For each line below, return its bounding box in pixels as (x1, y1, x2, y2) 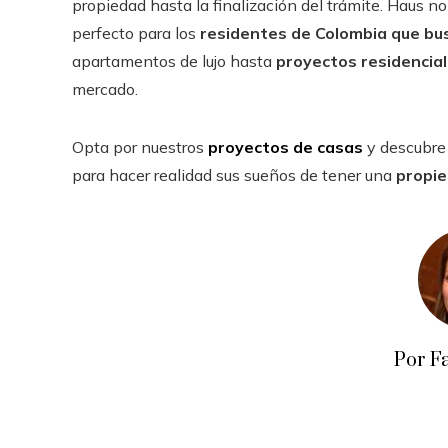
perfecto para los (72, 23, 200, 44)
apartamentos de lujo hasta (72, 51, 276, 72)
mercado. (72, 79, 142, 100)
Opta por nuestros (72, 137, 208, 158)
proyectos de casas (208, 137, 363, 158)
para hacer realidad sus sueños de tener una (72, 165, 396, 186)
